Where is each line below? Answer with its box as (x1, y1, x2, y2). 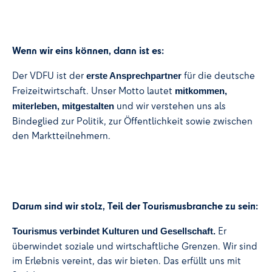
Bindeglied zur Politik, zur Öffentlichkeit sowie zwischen (12, 115, 253, 127)
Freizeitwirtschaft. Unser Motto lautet (12, 84, 175, 97)
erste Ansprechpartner (86, 71, 182, 81)
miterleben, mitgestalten (12, 101, 114, 112)
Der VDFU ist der (12, 69, 86, 82)
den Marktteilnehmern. (12, 129, 110, 142)
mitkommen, (175, 86, 227, 97)
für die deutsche (182, 69, 255, 82)
